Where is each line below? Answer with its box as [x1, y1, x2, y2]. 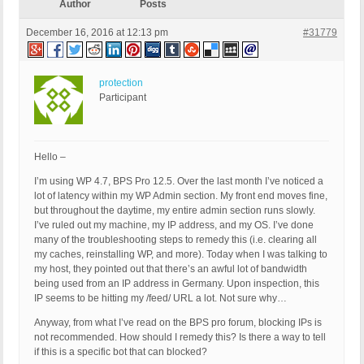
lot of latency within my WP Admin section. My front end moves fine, [34, 190, 327, 202]
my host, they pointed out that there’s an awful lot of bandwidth [34, 263, 307, 275]
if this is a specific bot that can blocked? [34, 346, 207, 358]
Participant [99, 92, 146, 104]
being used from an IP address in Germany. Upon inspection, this [34, 278, 319, 290]
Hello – [34, 151, 66, 163]
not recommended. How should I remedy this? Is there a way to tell [34, 331, 326, 344]
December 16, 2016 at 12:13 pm [26, 27, 168, 39]
